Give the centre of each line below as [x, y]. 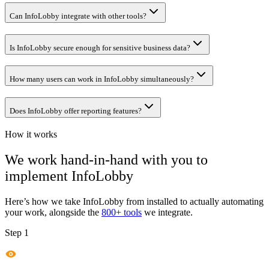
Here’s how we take [44, 201]
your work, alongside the [52, 212]
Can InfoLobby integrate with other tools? [78, 16]
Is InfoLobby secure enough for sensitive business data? [100, 47]
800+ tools [122, 212]
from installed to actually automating [194, 201]
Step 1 [17, 232]
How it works [31, 134]
